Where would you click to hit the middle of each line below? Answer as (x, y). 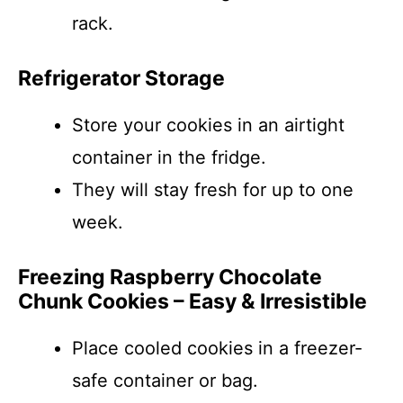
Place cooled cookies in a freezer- (217, 348)
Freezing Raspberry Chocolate (170, 277)
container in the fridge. (169, 157)
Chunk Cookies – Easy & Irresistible (193, 301)
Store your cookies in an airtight (208, 125)
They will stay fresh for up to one (213, 190)
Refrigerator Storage (121, 78)
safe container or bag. (165, 381)
